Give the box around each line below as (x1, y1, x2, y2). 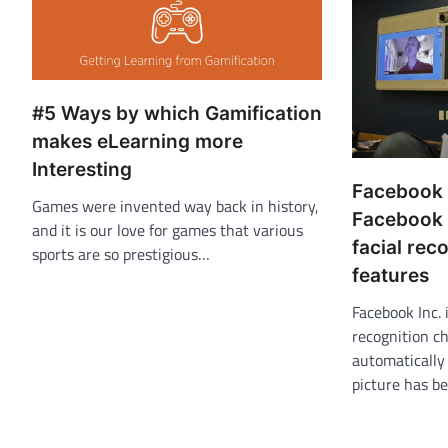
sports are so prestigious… (32, 242, 210, 267)
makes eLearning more (32, 130, 243, 154)
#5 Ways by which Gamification (32, 102, 322, 126)
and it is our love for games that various (32, 218, 303, 243)
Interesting (32, 158, 132, 182)
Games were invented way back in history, (32, 194, 319, 219)
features (352, 263, 429, 287)
